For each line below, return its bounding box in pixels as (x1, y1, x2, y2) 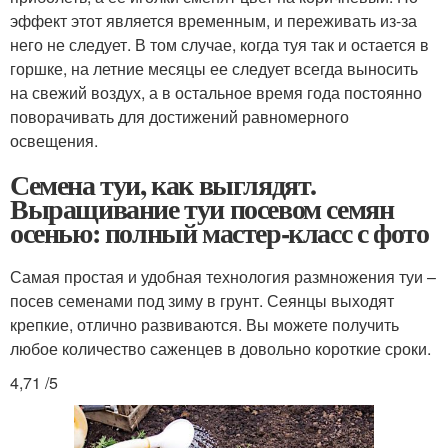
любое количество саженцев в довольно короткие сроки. (10, 337, 431, 360)
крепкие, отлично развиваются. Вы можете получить (10, 313, 399, 336)
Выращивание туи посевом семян (10, 188, 394, 229)
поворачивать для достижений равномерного (10, 105, 349, 128)
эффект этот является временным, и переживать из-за (10, 9, 417, 32)
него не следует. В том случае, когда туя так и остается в (10, 33, 429, 56)
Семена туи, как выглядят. (10, 164, 317, 205)
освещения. (10, 129, 98, 152)
